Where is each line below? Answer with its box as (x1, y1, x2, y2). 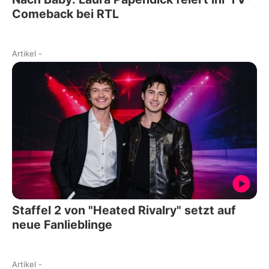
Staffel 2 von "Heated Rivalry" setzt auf (12, 203, 236, 218)
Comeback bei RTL (12, 6, 119, 21)
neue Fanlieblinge (12, 217, 112, 232)
